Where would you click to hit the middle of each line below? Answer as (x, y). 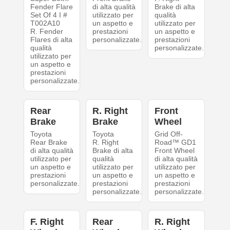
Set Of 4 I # (49, 15)
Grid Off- (169, 134)
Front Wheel (175, 150)
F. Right (47, 222)
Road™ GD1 (176, 142)
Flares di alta (51, 40)
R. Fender (46, 31)
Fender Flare (51, 7)
